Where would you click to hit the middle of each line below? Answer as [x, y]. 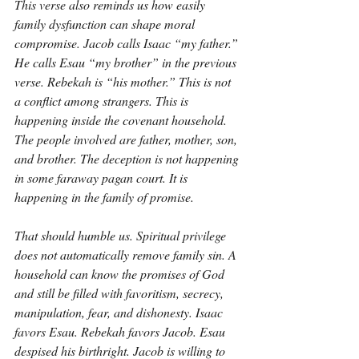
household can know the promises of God [121, 274]
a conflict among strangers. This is [103, 101]
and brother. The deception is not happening [128, 158]
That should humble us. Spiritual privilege [122, 235]
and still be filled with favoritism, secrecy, [121, 293]
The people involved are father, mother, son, [127, 139]
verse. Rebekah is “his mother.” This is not [124, 81]
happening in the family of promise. [104, 197]
